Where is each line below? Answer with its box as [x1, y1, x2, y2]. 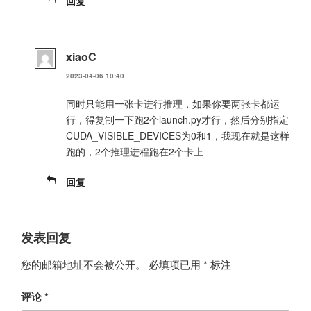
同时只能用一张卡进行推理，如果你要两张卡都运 [66, 96, 280, 111]
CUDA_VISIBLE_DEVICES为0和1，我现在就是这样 [66, 128, 289, 143]
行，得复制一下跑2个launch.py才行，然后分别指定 [66, 112, 289, 127]
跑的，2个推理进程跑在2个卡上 [66, 144, 203, 159]
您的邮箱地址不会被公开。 [21, 256, 146, 271]
